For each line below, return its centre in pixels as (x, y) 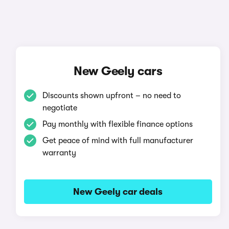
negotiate (60, 108)
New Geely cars (118, 71)
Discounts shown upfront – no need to (111, 96)
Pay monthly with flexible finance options (117, 124)
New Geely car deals (118, 192)
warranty (59, 153)
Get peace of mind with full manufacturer (118, 141)
